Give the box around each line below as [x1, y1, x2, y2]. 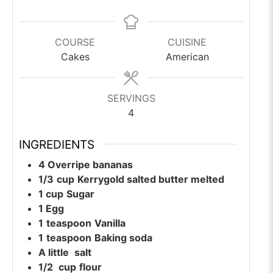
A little [38, 246, 69, 259]
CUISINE [168, 35, 207, 48]
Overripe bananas [48, 158, 133, 171]
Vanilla [94, 217, 126, 230]
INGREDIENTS [19, 136, 94, 152]
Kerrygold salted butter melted [77, 173, 224, 186]
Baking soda [94, 232, 152, 244]
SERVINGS [107, 91, 155, 104]
